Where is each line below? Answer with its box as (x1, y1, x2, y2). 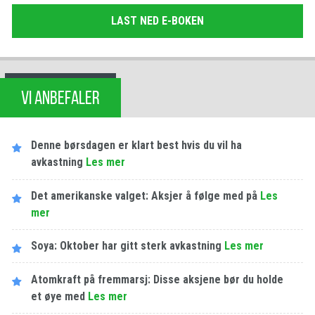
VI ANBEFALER (21, 87, 100, 108)
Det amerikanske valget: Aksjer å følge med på (31, 188, 258, 202)
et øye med (31, 289, 86, 303)
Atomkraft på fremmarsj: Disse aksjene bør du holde (31, 272, 284, 286)
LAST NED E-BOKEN (111, 14, 204, 28)
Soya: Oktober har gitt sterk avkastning (31, 239, 222, 253)
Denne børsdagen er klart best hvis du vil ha (31, 139, 243, 153)
